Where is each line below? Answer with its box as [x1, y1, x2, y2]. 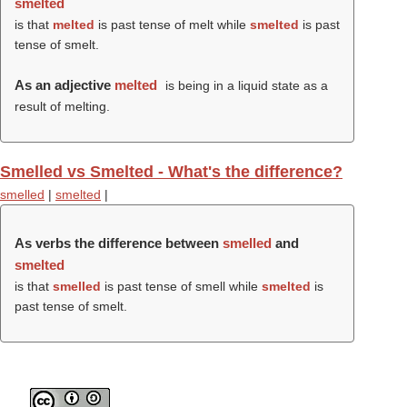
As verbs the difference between [15, 235, 223, 251]
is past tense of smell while [101, 279, 262, 293]
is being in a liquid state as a [161, 78, 328, 93]
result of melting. [15, 99, 110, 114]
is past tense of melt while [94, 17, 250, 32]
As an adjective [15, 77, 114, 93]
